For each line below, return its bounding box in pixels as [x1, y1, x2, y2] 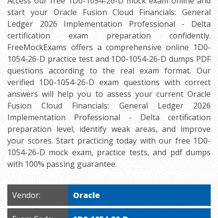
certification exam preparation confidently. [7, 30, 211, 41]
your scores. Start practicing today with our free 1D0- [7, 135, 211, 146]
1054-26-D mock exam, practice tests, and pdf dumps [7, 147, 211, 158]
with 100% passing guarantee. [7, 159, 117, 169]
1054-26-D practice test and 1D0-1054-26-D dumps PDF [7, 54, 211, 64]
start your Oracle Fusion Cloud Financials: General [7, 7, 211, 18]
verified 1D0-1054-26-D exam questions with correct [7, 77, 211, 88]
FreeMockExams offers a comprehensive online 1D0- [7, 42, 211, 53]
